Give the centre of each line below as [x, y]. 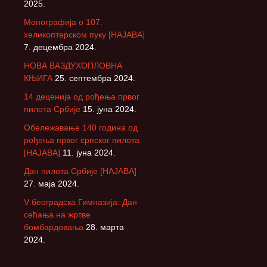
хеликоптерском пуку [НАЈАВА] [84, 34]
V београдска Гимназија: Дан [80, 202]
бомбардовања [54, 227]
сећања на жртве [57, 214]
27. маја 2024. [52, 183]
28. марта [105, 227]
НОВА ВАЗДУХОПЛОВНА [73, 65]
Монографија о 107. [63, 22]
